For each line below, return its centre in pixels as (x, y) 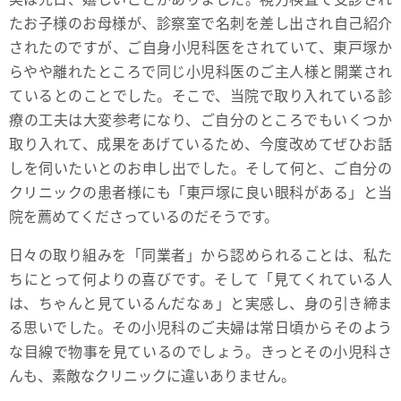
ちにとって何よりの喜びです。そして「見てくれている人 (200, 278)
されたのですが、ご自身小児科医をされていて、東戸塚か (200, 46)
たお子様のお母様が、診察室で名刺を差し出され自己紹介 (200, 22)
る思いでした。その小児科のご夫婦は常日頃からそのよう (200, 326)
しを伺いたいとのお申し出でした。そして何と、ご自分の (200, 167)
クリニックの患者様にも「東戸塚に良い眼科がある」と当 (200, 191)
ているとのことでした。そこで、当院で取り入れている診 (200, 94)
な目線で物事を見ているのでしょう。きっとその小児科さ (200, 350)
